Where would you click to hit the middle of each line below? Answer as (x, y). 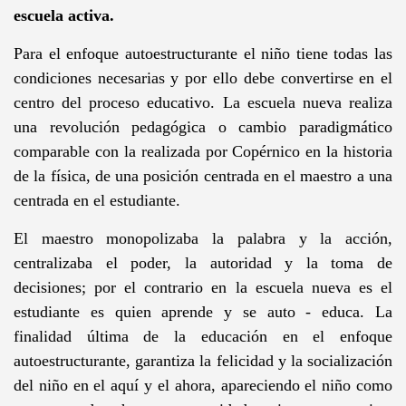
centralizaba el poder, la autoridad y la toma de (203, 262)
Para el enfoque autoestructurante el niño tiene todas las (203, 53)
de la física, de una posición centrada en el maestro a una (203, 175)
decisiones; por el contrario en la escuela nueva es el (203, 287)
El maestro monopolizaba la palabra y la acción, (203, 238)
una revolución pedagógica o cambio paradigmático (203, 126)
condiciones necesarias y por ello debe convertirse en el (203, 77)
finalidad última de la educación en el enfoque (203, 336)
